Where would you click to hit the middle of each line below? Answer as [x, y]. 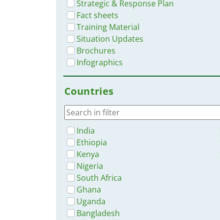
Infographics [100, 62]
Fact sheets [97, 15]
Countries [89, 91]
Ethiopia [92, 142]
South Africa [99, 178]
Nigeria [90, 166]
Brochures [96, 50]
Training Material [108, 27]
